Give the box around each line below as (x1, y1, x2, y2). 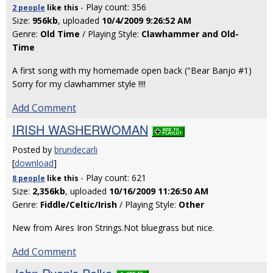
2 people (12, 2, 45, 13)
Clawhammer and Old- (141, 28, 239, 40)
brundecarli (54, 144, 97, 155)
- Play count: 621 (80, 172, 146, 183)
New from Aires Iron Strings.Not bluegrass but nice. (12, 222, 214, 233)
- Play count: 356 (80, 1, 146, 13)
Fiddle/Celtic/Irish (40, 199, 117, 210)
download (15, 157, 54, 169)
